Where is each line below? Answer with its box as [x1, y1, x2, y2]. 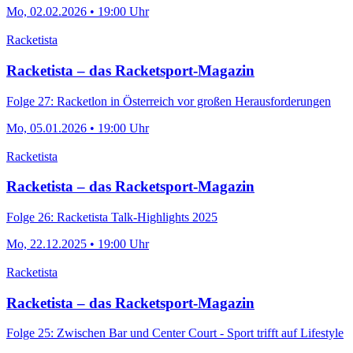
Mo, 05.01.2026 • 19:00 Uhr [6, 121, 149, 135]
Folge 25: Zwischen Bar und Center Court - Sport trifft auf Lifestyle [6, 326, 344, 340]
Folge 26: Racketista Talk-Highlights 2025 [6, 210, 217, 224]
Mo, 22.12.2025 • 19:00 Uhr [6, 236, 149, 251]
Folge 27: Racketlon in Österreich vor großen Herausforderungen [6, 94, 331, 108]
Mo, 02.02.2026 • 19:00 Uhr [6, 5, 149, 19]
